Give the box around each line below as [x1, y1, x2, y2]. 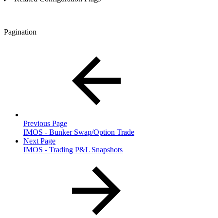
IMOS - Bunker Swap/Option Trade [23, 127, 134, 136]
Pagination [4, 27, 36, 36]
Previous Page [23, 119, 67, 127]
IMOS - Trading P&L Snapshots [23, 145, 123, 154]
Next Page [23, 136, 55, 145]
